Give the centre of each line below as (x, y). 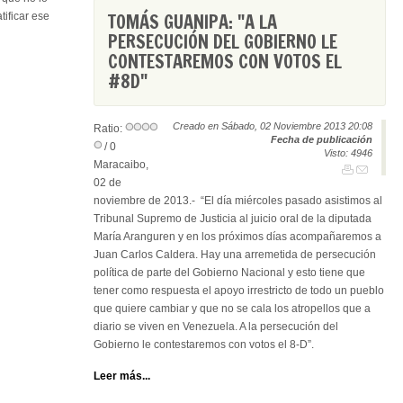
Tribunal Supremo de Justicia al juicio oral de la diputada (233, 219)
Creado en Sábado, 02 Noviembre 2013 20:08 (273, 126)
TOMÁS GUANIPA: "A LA (193, 22)
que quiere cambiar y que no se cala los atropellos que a (232, 309)
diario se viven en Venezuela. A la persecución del (216, 327)
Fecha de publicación (322, 139)
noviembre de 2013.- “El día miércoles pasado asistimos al (238, 201)
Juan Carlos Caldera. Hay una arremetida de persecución (235, 255)
